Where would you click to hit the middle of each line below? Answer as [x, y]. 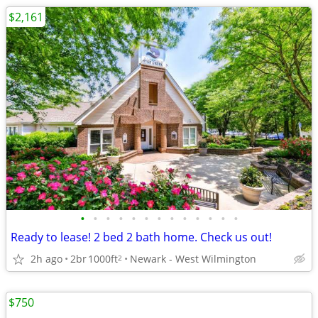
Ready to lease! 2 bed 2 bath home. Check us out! [141, 237]
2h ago [46, 258]
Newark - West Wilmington [193, 258]
